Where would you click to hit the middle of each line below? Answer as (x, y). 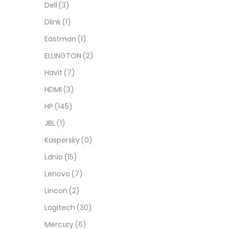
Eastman (60, 39)
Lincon (56, 190)
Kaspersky (62, 140)
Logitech (60, 207)
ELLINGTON (63, 55)
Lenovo (57, 174)
